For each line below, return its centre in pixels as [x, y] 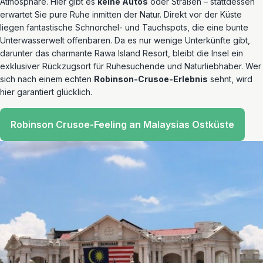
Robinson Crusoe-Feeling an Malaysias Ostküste [122, 124]
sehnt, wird [230, 79]
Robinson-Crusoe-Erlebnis [151, 79]
